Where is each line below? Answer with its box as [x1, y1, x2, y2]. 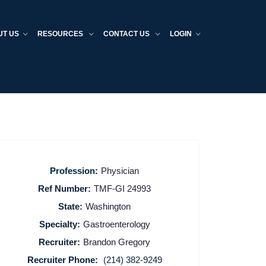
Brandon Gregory [83, 236, 151, 247]
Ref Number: [38, 183, 91, 194]
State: [58, 201, 83, 211]
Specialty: [39, 218, 80, 229]
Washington [85, 201, 131, 211]
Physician [101, 165, 140, 176]
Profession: [50, 165, 99, 176]
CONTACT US [103, 30, 151, 38]
